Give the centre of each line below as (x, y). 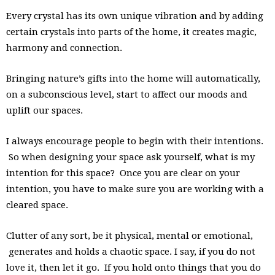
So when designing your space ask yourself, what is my (130, 157)
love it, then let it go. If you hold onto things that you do (134, 267)
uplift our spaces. (45, 110)
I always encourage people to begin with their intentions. (135, 141)
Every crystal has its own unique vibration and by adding (135, 16)
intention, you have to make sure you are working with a (135, 189)
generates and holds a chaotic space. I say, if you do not (131, 251)
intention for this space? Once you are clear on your (123, 173)
